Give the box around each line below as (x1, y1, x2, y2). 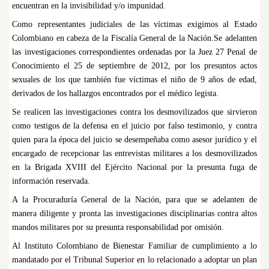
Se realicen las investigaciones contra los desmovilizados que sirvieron (12, 107, 257, 117)
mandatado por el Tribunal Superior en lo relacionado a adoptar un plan (12, 255, 257, 265)
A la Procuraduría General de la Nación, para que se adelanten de (12, 195, 257, 205)
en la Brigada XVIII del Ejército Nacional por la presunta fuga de (12, 163, 257, 172)
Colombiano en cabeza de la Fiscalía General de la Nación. (12, 34, 214, 43)
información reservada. (12, 177, 91, 186)
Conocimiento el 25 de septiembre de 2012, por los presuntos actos (12, 61, 257, 71)
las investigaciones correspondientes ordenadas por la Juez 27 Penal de (12, 47, 257, 57)
